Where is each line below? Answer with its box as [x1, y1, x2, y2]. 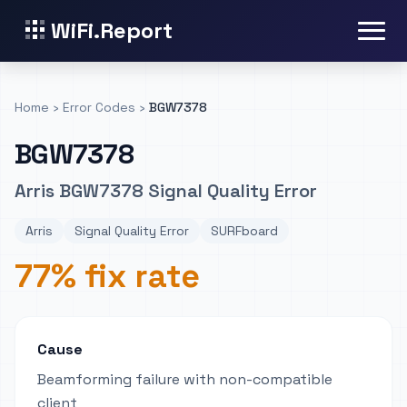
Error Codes [63, 99, 135, 115]
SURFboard [211, 223, 278, 239]
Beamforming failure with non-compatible [37, 370, 333, 389]
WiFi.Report [51, 16, 173, 45]
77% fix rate [15, 255, 200, 297]
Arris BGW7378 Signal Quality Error [15, 179, 317, 203]
